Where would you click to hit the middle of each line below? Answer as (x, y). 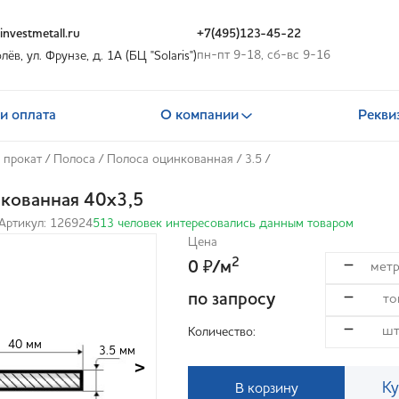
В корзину (266, 389)
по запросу (232, 300)
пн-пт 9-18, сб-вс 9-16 (263, 55)
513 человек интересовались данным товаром (223, 224)
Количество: (222, 332)
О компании (199, 116)
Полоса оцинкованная (170, 159)
